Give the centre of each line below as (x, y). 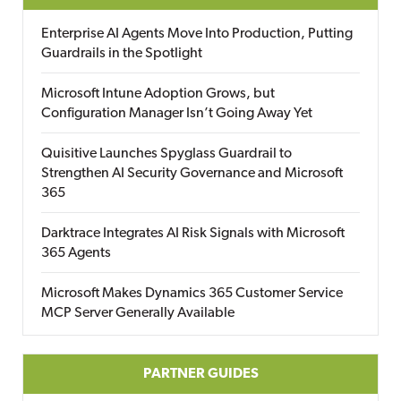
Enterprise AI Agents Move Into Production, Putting (197, 34)
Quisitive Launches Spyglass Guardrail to (166, 154)
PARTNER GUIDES (200, 374)
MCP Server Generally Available (138, 313)
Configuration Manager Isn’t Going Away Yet (177, 114)
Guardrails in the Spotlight (122, 54)
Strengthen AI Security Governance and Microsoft (192, 174)
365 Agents (76, 253)
